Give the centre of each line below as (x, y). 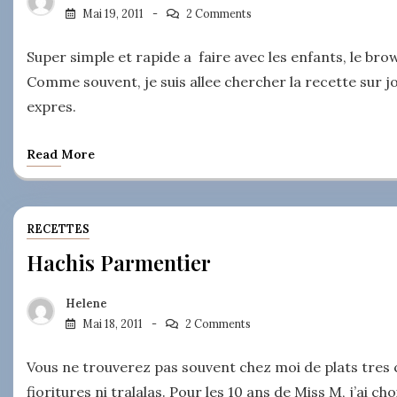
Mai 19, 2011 (113, 14)
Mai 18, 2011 (113, 323)
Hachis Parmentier (119, 263)
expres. (55, 107)
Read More (61, 155)
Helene (86, 303)
